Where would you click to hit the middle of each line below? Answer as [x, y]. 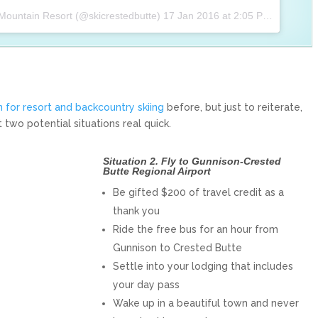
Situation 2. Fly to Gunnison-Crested [192, 161]
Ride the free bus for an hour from [196, 230]
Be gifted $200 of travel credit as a [199, 193]
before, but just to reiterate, [233, 108]
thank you [137, 211]
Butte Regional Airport [157, 171]
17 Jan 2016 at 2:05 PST [213, 16]
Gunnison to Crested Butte [178, 248]
